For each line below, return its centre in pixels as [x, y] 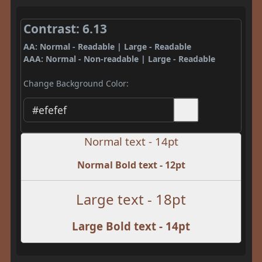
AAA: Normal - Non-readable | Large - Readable [119, 58]
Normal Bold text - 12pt [131, 165]
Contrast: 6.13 [65, 28]
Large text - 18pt [131, 199]
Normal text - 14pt [131, 142]
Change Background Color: [76, 83]
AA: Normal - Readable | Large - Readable [107, 46]
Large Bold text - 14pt [131, 226]
